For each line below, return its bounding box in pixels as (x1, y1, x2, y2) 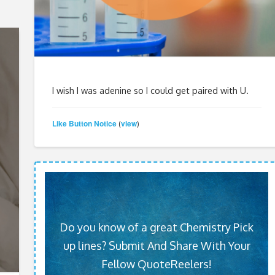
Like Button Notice (52, 117, 117, 129)
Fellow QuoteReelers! (101, 257, 212, 271)
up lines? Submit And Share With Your (63, 238, 250, 252)
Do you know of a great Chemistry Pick (60, 220, 254, 234)
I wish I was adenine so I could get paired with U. (52, 85, 249, 96)
